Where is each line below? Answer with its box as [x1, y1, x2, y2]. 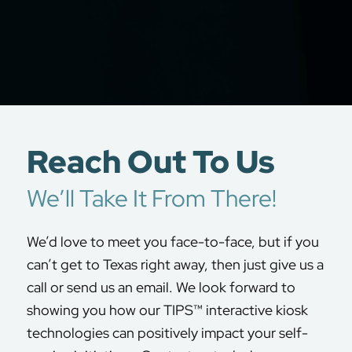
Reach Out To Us [26, 141, 274, 182]
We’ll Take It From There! [26, 182, 277, 214]
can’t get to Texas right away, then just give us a [26, 255, 324, 274]
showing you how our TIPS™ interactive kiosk [26, 301, 308, 320]
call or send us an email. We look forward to [26, 278, 295, 297]
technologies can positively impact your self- [26, 324, 308, 343]
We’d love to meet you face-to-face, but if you [26, 233, 319, 251]
